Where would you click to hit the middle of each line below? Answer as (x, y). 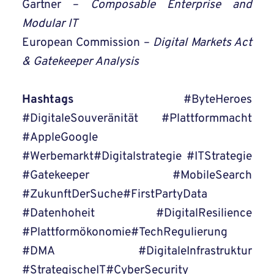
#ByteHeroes (218, 100)
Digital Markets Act (203, 43)
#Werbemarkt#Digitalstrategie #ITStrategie (137, 157)
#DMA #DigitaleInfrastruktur (137, 252)
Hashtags (103, 100)
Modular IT (50, 24)
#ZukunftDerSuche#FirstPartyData (115, 195)
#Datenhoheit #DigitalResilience (137, 214)
